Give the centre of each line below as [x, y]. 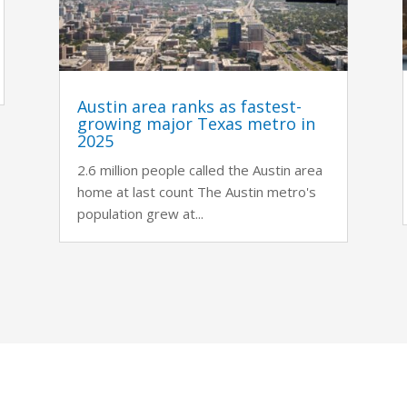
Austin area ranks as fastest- [189, 106]
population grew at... [140, 213]
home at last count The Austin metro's [196, 191]
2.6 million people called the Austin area [199, 169]
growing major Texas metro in [196, 123]
